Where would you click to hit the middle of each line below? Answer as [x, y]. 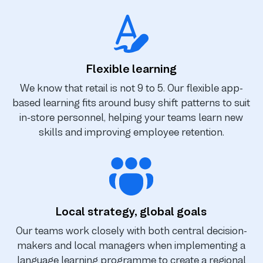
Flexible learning [131, 69]
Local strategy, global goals [131, 212]
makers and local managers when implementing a [131, 246]
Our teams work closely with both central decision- [131, 231]
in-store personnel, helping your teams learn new [131, 118]
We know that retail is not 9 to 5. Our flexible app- [131, 88]
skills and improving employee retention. [131, 132]
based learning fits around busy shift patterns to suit [131, 103]
